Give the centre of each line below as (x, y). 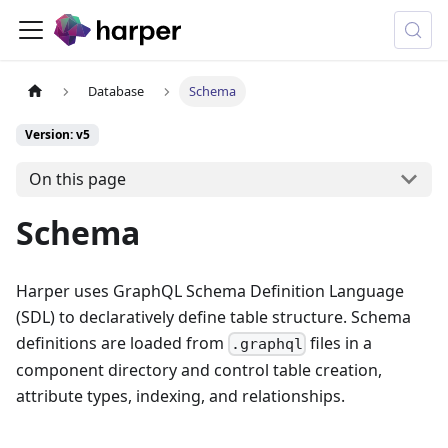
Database (116, 91)
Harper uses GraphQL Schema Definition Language (210, 290)
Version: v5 (57, 135)
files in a (339, 342)
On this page (77, 179)
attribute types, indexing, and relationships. (180, 396)
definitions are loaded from (122, 342)
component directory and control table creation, (199, 370)
